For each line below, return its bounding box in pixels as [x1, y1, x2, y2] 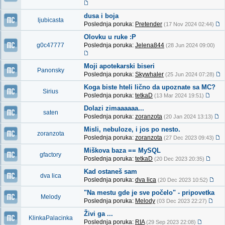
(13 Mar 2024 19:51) [154, 92, 204, 98]
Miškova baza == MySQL [84, 147, 161, 154]
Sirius [43, 88, 58, 95]
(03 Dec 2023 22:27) [157, 198, 207, 204]
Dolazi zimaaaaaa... [84, 104, 144, 112]
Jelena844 [135, 42, 164, 49]
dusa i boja [84, 12, 119, 20]
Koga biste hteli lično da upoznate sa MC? [84, 83, 215, 91]
